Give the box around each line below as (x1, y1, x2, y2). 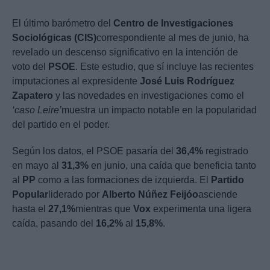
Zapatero (12, 90, 53, 101)
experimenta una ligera (151, 204, 251, 215)
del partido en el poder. (12, 119, 110, 130)
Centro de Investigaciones (113, 18, 233, 29)
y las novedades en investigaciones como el (53, 90, 244, 101)
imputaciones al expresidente (12, 76, 140, 87)
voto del (12, 61, 48, 72)
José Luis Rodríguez (140, 76, 234, 87)
